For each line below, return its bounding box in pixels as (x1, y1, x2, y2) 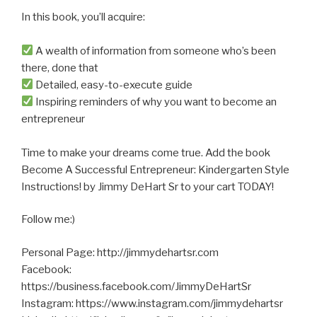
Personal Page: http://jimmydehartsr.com (21, 246, 219, 259)
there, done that (21, 61, 98, 74)
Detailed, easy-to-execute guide (33, 78, 193, 91)
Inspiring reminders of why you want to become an (33, 95, 277, 108)
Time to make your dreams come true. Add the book (21, 146, 270, 159)
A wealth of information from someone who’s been (33, 44, 277, 57)
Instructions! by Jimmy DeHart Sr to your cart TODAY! (21, 180, 274, 193)
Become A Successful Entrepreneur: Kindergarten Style (21, 163, 289, 176)
